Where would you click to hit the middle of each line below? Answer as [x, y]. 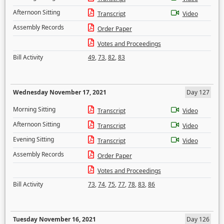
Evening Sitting [33, 139]
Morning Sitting [34, 109]
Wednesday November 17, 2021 [60, 92]
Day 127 [198, 92]
